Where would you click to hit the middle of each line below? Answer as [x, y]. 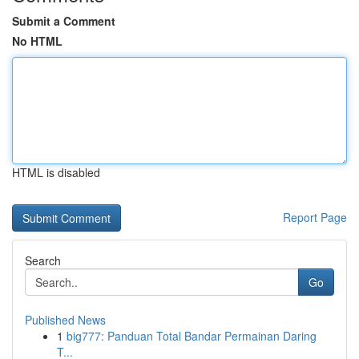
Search [43, 260]
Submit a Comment [64, 21]
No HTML [37, 41]
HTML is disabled [56, 172]
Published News [65, 320]
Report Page [315, 217]
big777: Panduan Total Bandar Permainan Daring [192, 336]
